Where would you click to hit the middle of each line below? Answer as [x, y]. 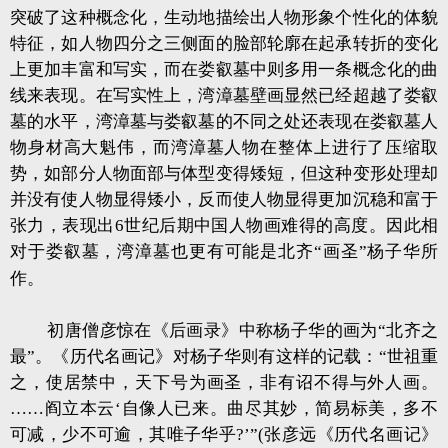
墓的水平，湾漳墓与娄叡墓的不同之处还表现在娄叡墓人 [224, 121]
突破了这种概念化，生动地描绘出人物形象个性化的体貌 [224, 17]
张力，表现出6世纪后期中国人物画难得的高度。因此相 [224, 225]
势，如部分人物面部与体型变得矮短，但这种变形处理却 [224, 173]
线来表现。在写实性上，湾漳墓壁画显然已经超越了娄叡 [224, 95]
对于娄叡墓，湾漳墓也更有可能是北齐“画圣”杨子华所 [224, 251]
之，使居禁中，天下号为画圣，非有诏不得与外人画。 [224, 382]
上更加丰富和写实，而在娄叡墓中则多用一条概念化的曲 [224, 69]
